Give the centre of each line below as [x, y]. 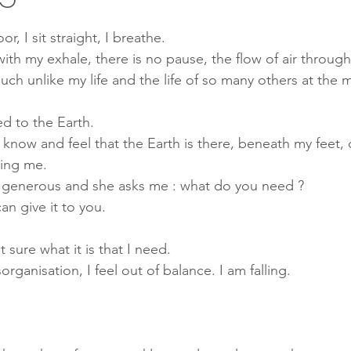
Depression [315, 145]
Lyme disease [113, 145]
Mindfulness [48, 19]
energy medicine [280, 82]
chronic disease [170, 82]
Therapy [129, 19]
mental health [67, 82]
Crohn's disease [216, 145]
